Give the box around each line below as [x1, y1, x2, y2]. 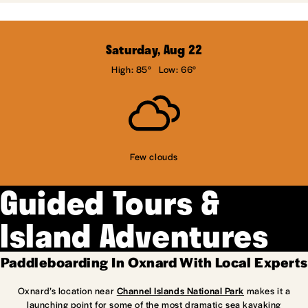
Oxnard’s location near [17, 283, 117, 297]
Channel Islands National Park [116, 283, 245, 297]
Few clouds [130, 149, 178, 163]
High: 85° [111, 62, 152, 76]
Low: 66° [159, 62, 197, 76]
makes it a [244, 283, 291, 297]
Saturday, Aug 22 [105, 39, 203, 59]
